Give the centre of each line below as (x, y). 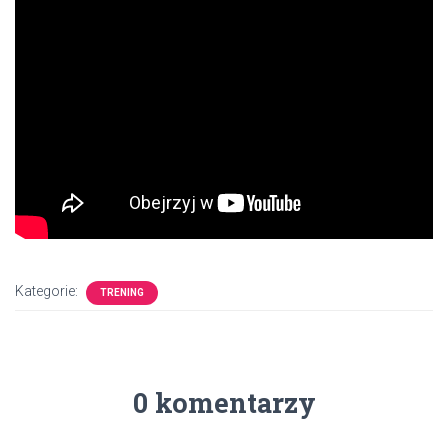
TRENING (122, 293)
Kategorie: (48, 291)
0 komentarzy (224, 403)
